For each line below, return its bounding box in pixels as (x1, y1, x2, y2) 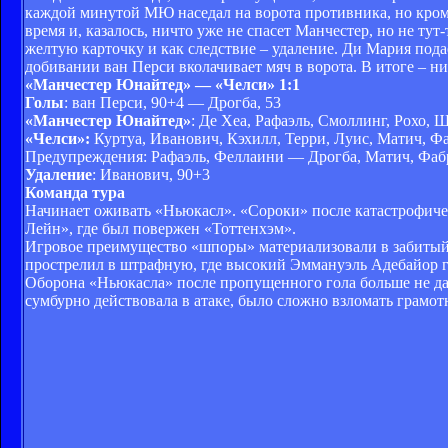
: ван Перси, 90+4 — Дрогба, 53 (64, 93, 281, 111)
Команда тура (25, 183, 125, 201)
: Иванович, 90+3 (92, 165, 210, 183)
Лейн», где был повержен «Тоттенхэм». (25, 219, 296, 237)
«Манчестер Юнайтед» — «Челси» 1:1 (25, 75, 300, 93)
